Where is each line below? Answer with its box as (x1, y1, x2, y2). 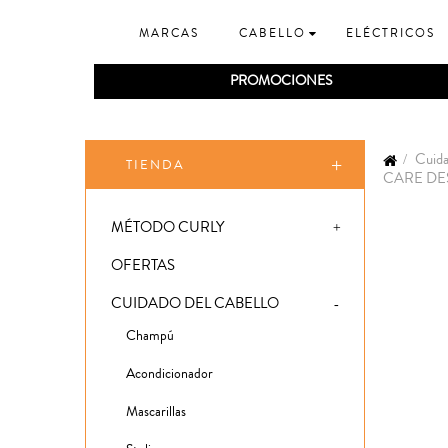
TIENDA (126, 156, 185, 175)
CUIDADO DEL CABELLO (111, 293, 279, 315)
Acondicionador (126, 364, 213, 385)
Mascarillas (126, 402, 186, 423)
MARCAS (139, 25, 199, 43)
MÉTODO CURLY (111, 217, 224, 239)
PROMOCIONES (229, 71, 332, 92)
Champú (126, 326, 174, 347)
